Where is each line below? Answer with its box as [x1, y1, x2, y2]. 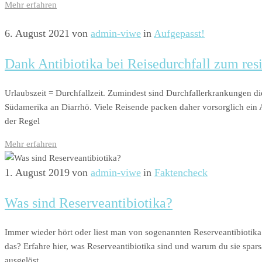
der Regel [5, 116, 40, 126]
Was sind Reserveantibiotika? [5, 195, 173, 211]
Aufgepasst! [154, 27, 205, 39]
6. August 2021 [5, 27, 70, 39]
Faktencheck [154, 166, 208, 178]
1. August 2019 [5, 166, 70, 178]
